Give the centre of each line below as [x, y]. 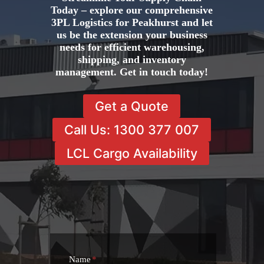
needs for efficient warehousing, [132, 47]
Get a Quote [132, 106]
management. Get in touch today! [132, 72]
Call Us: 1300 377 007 [132, 129]
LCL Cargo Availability [132, 153]
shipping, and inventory [132, 60]
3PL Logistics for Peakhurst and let [132, 23]
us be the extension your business [132, 35]
